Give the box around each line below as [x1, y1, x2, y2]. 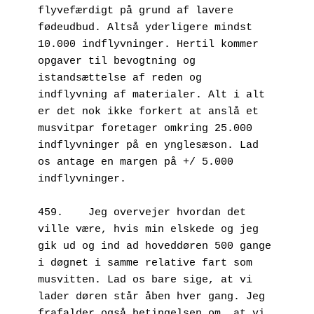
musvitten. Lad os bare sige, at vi [38, 273, 252, 286]
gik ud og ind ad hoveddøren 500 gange [38, 240, 271, 252]
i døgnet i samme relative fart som [38, 257, 252, 269]
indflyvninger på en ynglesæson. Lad [38, 139, 259, 151]
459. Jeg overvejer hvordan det [38, 206, 63, 219]
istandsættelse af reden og [38, 71, 202, 84]
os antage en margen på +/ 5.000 [38, 156, 233, 168]
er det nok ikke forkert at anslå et [38, 105, 259, 118]
